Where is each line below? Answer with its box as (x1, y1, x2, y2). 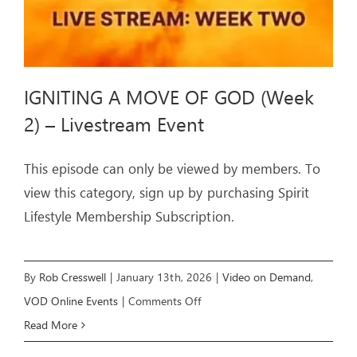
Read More (24, 317, 78, 333)
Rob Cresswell (39, 269, 107, 285)
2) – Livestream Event (24, 111, 205, 137)
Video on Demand (222, 269, 311, 285)
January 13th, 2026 (116, 269, 212, 285)
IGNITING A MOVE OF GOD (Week (24, 84, 315, 110)
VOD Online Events (24, 293, 119, 309)
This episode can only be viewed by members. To (24, 159, 320, 178)
